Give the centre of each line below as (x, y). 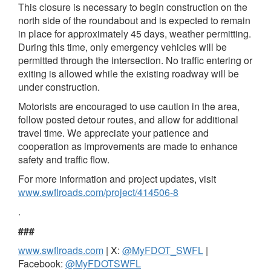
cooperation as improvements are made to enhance (128, 146)
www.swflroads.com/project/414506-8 (98, 192)
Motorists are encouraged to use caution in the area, (129, 106)
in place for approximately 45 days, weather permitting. (135, 33)
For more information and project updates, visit (117, 178)
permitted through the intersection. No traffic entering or (135, 60)
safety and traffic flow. (64, 159)
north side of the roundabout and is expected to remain (134, 20)
